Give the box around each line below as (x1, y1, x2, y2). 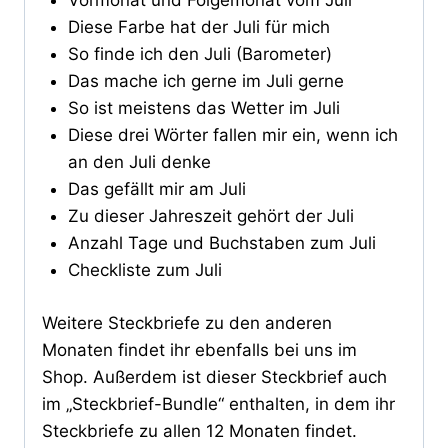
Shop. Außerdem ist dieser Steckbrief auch (42, 366, 387, 387)
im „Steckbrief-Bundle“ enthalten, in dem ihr (42, 393, 395, 414)
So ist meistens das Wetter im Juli (67, 98, 340, 119)
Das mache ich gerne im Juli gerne (67, 71, 344, 92)
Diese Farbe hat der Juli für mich (67, 17, 330, 38)
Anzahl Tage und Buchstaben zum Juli (67, 233, 376, 254)
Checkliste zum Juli (67, 260, 222, 281)
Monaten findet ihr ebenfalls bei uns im (42, 339, 357, 360)
